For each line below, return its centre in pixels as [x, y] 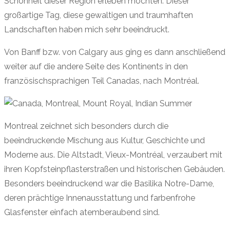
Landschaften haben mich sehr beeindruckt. [87, 30]
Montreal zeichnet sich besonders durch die [86, 126]
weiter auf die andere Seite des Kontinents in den [96, 67]
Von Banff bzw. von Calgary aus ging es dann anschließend [115, 52]
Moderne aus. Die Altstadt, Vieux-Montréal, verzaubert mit [113, 155]
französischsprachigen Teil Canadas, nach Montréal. [102, 81]
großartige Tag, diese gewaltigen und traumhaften [99, 15]
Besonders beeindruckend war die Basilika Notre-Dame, [109, 184]
